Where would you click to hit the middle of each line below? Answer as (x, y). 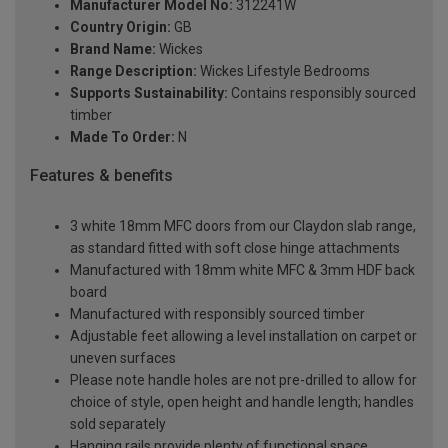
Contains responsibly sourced (322, 93)
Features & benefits (101, 176)
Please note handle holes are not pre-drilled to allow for (243, 379)
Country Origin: (120, 27)
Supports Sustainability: (149, 93)
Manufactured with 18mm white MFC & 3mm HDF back (242, 269)
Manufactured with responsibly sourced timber (217, 313)
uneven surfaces (123, 357)
